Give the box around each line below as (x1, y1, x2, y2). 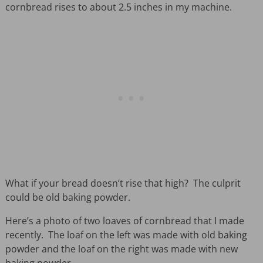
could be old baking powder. (5, 190, 130, 204)
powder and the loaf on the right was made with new (5, 242, 238, 255)
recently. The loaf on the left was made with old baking (5, 228, 247, 241)
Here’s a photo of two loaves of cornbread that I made (5, 214, 244, 227)
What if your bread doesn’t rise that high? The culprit (5, 176, 241, 190)
